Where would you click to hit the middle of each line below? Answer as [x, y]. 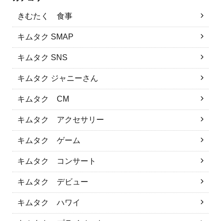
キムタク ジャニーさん [58, 78]
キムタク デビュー [53, 182]
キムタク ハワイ [49, 203]
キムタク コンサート [57, 161]
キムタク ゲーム [49, 140]
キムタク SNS [42, 57]
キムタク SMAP [45, 37]
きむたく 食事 [45, 16]
